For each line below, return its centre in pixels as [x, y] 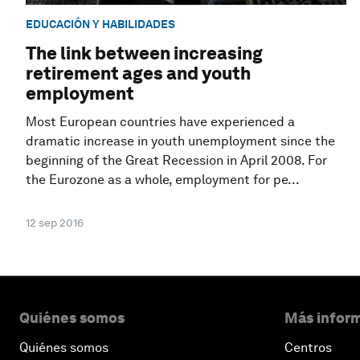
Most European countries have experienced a [160, 122]
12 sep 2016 [55, 223]
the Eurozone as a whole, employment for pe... [163, 180]
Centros [308, 348]
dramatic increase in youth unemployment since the [180, 141]
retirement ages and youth [138, 74]
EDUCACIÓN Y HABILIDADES [100, 24]
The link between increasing [144, 53]
